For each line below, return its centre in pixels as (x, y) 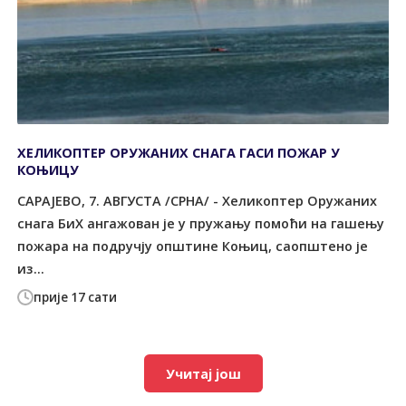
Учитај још (203, 373)
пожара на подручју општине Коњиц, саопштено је (193, 246)
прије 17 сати (76, 298)
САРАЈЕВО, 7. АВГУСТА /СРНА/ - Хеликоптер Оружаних (198, 200)
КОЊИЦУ (48, 170)
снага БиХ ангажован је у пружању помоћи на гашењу (201, 223)
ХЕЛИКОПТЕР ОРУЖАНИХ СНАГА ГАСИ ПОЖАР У (179, 153)
